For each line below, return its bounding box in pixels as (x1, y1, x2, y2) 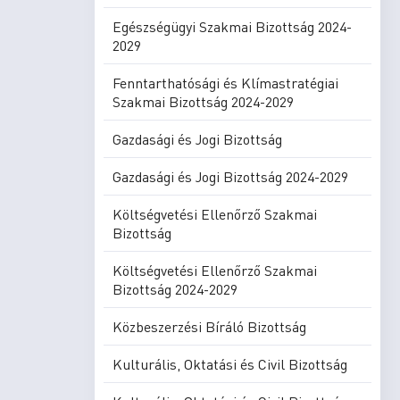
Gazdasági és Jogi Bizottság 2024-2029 (112, 167, 348, 186)
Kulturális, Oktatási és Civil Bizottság (112, 354, 347, 373)
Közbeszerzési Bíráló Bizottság (112, 317, 306, 336)
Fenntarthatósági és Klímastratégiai (112, 73, 338, 92)
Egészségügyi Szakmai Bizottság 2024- (112, 17, 352, 36)
